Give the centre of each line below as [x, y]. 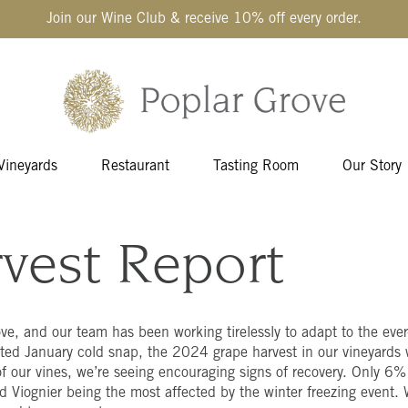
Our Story [372, 166]
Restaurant [135, 166]
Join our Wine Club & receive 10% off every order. [204, 19]
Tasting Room [256, 166]
